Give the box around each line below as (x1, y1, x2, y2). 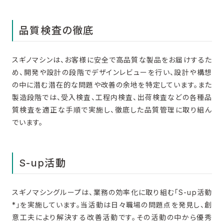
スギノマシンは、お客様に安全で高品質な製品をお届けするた (11, 55, 212, 64)
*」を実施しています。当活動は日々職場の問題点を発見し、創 (11, 200, 212, 209)
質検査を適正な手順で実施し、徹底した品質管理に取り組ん (11, 105, 212, 114)
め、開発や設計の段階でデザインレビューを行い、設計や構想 (11, 67, 212, 76)
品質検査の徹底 (18, 24, 94, 36)
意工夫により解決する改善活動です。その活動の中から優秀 (11, 212, 212, 221)
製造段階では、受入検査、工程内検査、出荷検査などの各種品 (11, 92, 212, 101)
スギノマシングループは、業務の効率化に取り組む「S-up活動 (11, 187, 212, 196)
